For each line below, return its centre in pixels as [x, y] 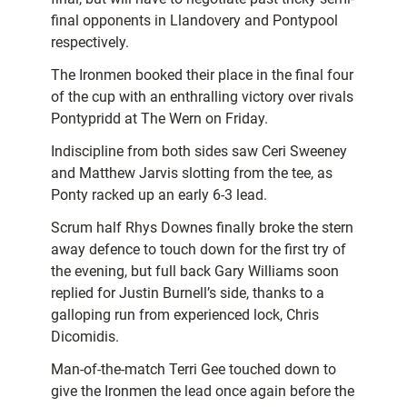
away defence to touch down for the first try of [199, 250]
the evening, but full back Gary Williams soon [195, 272]
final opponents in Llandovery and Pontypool [194, 21]
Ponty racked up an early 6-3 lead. [159, 195]
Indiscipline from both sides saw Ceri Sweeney [199, 152]
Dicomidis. [85, 337]
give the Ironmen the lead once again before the [203, 392]
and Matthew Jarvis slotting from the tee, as [192, 174]
